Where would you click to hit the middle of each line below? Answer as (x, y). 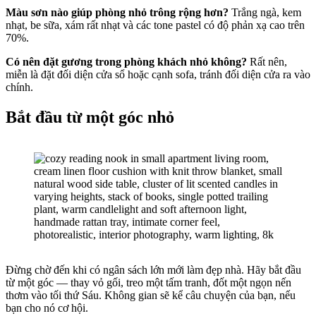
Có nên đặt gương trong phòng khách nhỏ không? (126, 61)
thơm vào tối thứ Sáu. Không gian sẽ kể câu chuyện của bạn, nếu (151, 295)
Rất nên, (267, 61)
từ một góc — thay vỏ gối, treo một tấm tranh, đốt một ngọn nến (148, 282)
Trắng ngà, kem (265, 12)
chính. (19, 87)
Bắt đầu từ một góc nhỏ (90, 117)
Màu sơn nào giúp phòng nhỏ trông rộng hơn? (117, 12)
